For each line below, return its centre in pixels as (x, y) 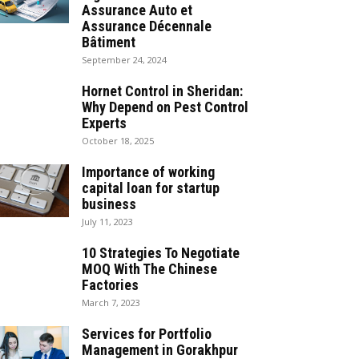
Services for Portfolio (147, 333)
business (109, 204)
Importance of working (148, 171)
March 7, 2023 (111, 302)
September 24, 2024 (124, 59)
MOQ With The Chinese (149, 268)
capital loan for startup (151, 188)
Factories (110, 284)
